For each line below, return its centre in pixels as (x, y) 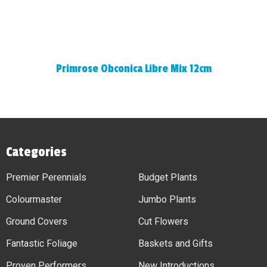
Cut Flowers (163, 221)
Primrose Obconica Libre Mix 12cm (133, 69)
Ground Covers (37, 221)
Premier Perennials (46, 177)
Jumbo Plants (167, 199)
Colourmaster (34, 199)
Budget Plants (168, 177)
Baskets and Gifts (176, 243)
